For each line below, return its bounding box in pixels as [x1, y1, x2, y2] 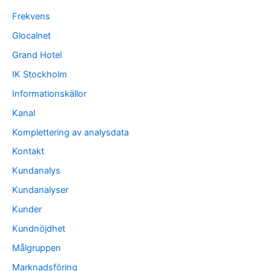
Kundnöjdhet [12, 223, 65, 235]
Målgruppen [12, 243, 61, 254]
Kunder [12, 204, 42, 215]
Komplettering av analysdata [12, 126, 129, 138]
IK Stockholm [12, 68, 67, 80]
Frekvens [12, 10, 50, 22]
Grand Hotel [12, 49, 62, 60]
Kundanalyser [12, 184, 68, 196]
